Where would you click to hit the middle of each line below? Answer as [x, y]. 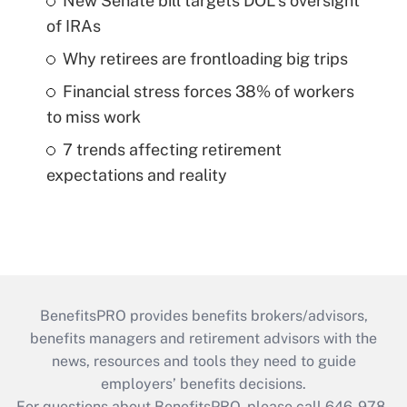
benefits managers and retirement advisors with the [203, 338]
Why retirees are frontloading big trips [205, 58]
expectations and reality [136, 174]
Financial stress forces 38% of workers [208, 91]
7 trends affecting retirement [172, 149]
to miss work [93, 116]
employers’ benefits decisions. [203, 383]
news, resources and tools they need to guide [203, 361]
